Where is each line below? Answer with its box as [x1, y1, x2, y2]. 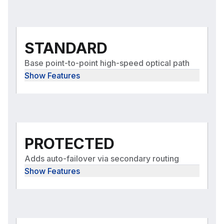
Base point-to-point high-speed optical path [24, 58, 189, 68]
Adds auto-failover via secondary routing [24, 153, 179, 164]
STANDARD [24, 39, 107, 57]
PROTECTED [24, 134, 114, 153]
